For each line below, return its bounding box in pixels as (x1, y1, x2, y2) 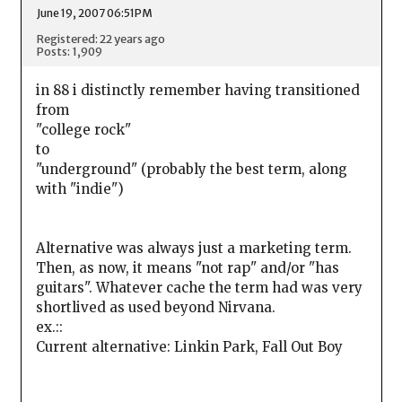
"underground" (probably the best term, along (35, 161, 347, 179)
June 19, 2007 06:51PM (36, 5, 153, 20)
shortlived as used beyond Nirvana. (35, 299, 275, 317)
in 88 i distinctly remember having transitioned (35, 82, 360, 100)
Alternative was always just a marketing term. (35, 240, 352, 258)
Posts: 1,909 (36, 43, 102, 58)
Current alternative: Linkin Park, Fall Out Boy (35, 338, 343, 356)
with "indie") (35, 180, 124, 198)
